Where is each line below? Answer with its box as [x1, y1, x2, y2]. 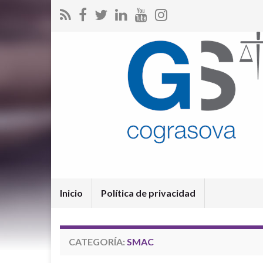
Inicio [60, 187, 83, 198]
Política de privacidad [101, 187, 195, 198]
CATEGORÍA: [69, 236, 127, 247]
